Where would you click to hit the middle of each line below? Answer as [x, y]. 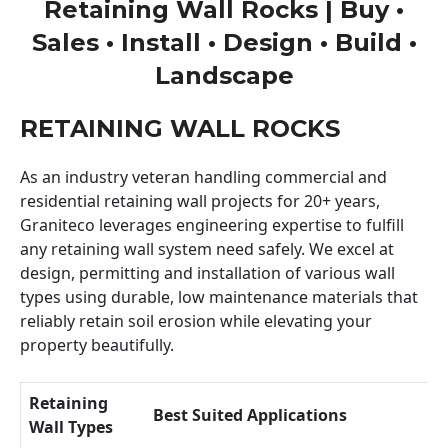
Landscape [224, 75]
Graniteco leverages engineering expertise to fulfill [212, 224]
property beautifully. [97, 344]
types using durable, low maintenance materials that [219, 296]
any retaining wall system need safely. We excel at [207, 248]
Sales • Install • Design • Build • [224, 42]
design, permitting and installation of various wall [207, 272]
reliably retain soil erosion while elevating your [196, 320]
